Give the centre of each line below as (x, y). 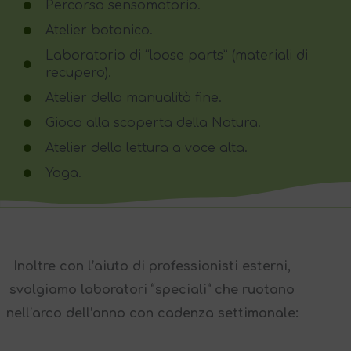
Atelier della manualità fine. (133, 98)
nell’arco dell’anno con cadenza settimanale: (152, 314)
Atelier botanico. (99, 30)
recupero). (78, 72)
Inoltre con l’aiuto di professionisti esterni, (152, 267)
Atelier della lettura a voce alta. (146, 148)
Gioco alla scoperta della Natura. (153, 123)
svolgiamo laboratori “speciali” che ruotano (152, 290)
